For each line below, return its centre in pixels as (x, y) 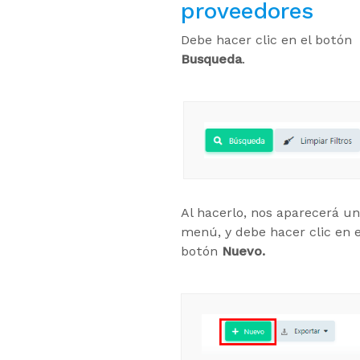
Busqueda (211, 59)
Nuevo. (243, 251)
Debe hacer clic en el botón (266, 40)
